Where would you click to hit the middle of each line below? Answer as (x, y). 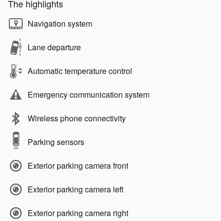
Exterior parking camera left (75, 189)
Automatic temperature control (80, 71)
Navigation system (60, 23)
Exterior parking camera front (78, 165)
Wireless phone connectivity (77, 118)
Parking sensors (56, 142)
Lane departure (54, 47)
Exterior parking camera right (78, 213)
